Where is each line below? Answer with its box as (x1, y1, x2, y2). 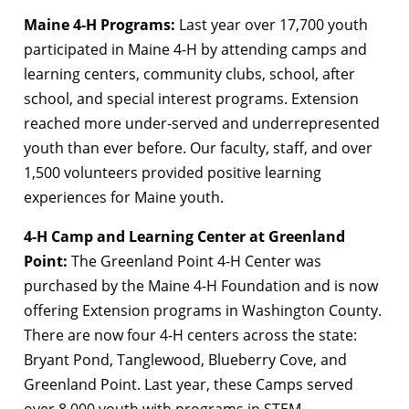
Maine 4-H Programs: (24, 14, 175, 35)
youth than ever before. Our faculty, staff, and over (24, 137, 372, 158)
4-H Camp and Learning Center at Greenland (24, 225, 345, 246)
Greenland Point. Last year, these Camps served (24, 373, 353, 394)
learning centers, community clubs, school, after (24, 63, 355, 84)
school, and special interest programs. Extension (24, 88, 359, 109)
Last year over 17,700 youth (175, 14, 368, 35)
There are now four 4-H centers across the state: (24, 324, 357, 345)
